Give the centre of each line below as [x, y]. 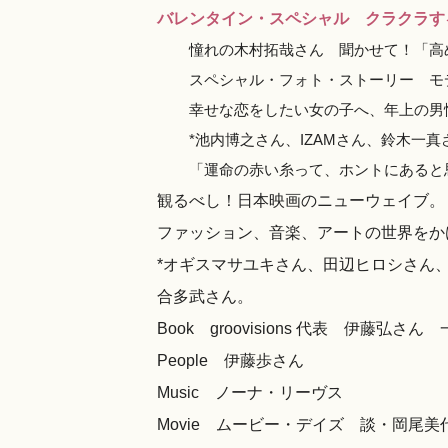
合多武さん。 [205, 296]
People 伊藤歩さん [230, 360]
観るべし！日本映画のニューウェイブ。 [301, 200]
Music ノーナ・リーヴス [250, 392]
